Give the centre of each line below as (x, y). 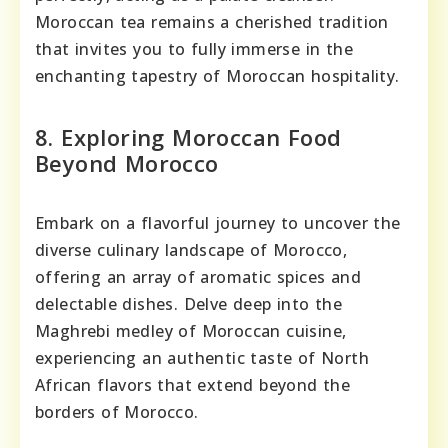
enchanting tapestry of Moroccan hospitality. (217, 76)
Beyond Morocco (127, 163)
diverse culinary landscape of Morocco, (191, 250)
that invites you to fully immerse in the (194, 49)
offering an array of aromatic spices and (198, 277)
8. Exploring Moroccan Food (188, 137)
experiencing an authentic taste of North (202, 358)
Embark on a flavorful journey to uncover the (218, 223)
